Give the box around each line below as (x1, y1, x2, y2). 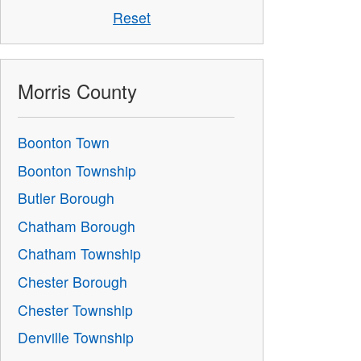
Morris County (18, 77, 138, 106)
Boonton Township (18, 160, 137, 180)
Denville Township (18, 327, 135, 348)
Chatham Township (18, 243, 142, 264)
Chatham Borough (18, 215, 136, 236)
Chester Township (18, 299, 134, 320)
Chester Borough (18, 271, 128, 292)
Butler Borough (18, 188, 115, 209)
